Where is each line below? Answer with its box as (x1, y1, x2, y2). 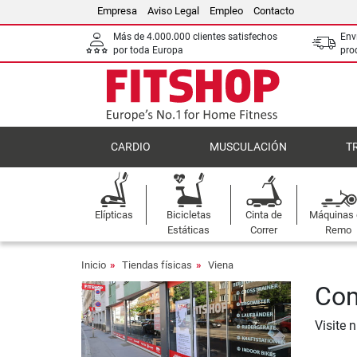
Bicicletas (166, 209, 211, 221)
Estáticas (167, 224, 210, 236)
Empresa (97, 5, 137, 17)
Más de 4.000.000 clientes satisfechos (113, 30, 277, 42)
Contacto (253, 5, 294, 17)
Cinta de (245, 209, 283, 221)
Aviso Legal (147, 5, 199, 17)
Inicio (81, 259, 106, 271)
